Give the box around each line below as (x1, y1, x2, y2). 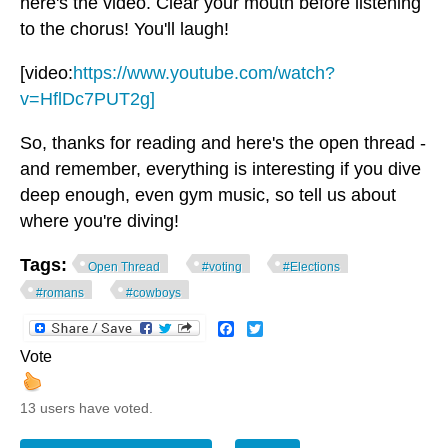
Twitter (263, 318, 310, 336)
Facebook (234, 318, 305, 336)
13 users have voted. (20, 400, 153, 417)
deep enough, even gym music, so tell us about (20, 184, 396, 205)
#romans (36, 285, 84, 300)
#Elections (283, 259, 341, 274)
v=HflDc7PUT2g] (20, 88, 155, 109)
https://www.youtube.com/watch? (73, 62, 335, 83)
